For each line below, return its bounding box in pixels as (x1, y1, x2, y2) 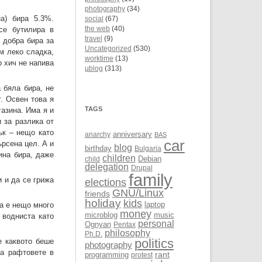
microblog (84, 211, 118, 220)
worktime (84, 55, 113, 63)
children (102, 153, 136, 164)
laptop (144, 200, 165, 209)
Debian (137, 154, 161, 164)
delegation (84, 162, 129, 173)
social (84, 15, 104, 23)
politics (134, 236, 174, 251)
